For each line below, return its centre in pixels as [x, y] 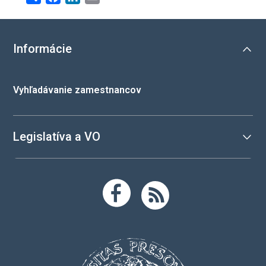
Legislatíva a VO [57, 137]
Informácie [42, 49]
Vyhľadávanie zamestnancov [77, 90]
